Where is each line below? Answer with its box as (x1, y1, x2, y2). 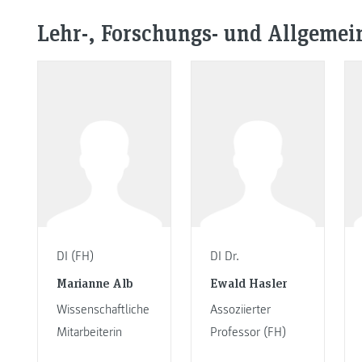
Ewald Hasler (209, 273, 287, 291)
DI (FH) (56, 248, 94, 265)
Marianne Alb (56, 273, 133, 291)
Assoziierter (209, 301, 271, 318)
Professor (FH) (209, 323, 286, 340)
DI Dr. (209, 248, 239, 265)
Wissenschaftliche (56, 301, 149, 318)
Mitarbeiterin (56, 323, 122, 340)
